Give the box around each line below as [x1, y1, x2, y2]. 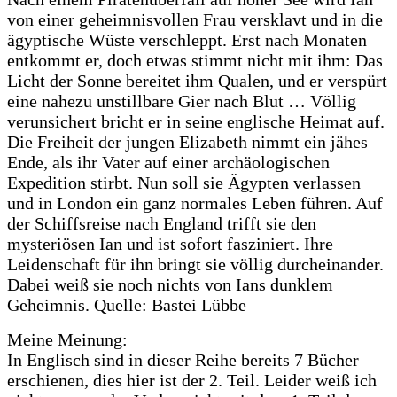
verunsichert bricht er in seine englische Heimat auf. [7, 111, 385, 131]
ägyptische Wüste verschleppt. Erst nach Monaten [7, 29, 367, 50]
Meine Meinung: [7, 329, 128, 349]
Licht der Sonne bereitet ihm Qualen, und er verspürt [7, 70, 387, 90]
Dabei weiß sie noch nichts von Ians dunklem [7, 274, 333, 294]
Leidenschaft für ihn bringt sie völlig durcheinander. [7, 253, 384, 274]
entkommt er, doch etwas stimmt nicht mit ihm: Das [7, 50, 383, 70]
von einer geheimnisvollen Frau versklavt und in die [7, 9, 383, 29]
